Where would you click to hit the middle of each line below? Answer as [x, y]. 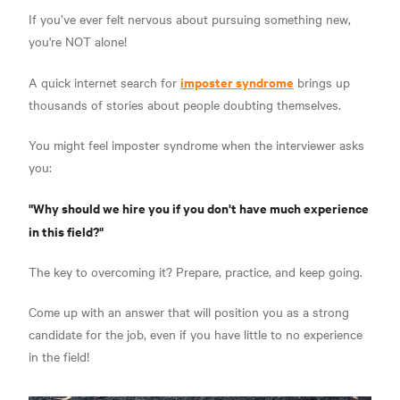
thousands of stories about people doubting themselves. [185, 104]
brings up [322, 82]
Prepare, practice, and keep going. [269, 271]
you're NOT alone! [79, 41]
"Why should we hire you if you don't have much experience [199, 207]
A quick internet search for [104, 82]
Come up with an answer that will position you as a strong [189, 311]
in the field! [59, 356]
